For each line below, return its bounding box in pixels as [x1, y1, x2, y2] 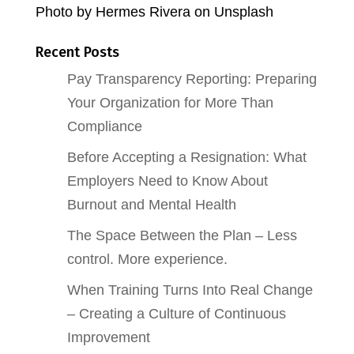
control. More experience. [66, 251, 228, 267]
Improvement [66, 330, 150, 345]
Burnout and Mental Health [66, 197, 236, 213]
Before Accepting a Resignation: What [66, 149, 307, 165]
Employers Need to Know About [66, 173, 268, 189]
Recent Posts [35, 43, 119, 61]
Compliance [66, 119, 142, 134]
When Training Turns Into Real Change [66, 282, 313, 298]
